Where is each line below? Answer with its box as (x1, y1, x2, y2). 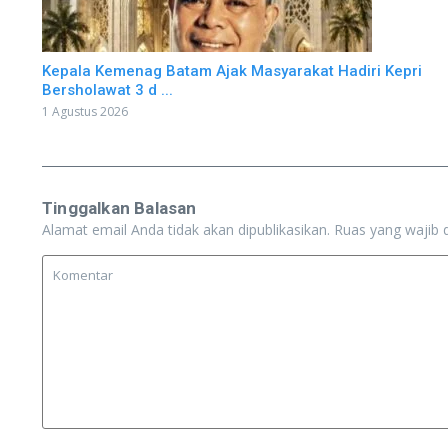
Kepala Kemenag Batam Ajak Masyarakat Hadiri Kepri (42, 61, 422, 80)
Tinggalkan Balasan (42, 197, 197, 218)
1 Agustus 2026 (42, 102, 128, 120)
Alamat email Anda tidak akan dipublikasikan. (42, 219, 330, 239)
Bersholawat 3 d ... (42, 80, 173, 99)
